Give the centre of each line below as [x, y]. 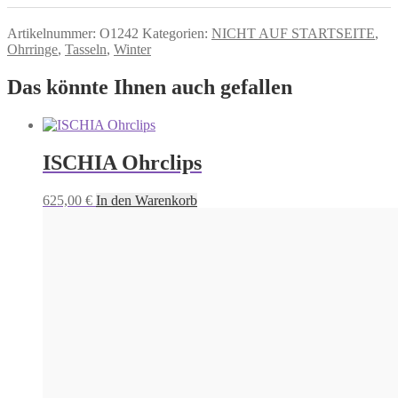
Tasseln [86, 49]
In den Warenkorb [147, 200]
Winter [132, 49]
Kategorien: [177, 33]
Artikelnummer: [53, 33]
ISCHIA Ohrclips [122, 162]
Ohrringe [32, 49]
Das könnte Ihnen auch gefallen [150, 87]
